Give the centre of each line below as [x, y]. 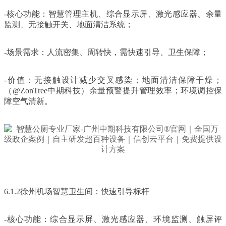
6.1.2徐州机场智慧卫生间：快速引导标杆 [77, 191]
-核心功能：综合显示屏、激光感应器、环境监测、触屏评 [113, 219]
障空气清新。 [28, 101]
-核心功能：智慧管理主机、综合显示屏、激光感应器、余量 [113, 14]
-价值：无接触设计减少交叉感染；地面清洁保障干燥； [113, 80]
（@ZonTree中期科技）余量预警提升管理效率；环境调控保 [113, 90]
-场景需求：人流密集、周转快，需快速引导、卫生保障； [106, 52]
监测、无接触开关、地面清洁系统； [69, 24]
